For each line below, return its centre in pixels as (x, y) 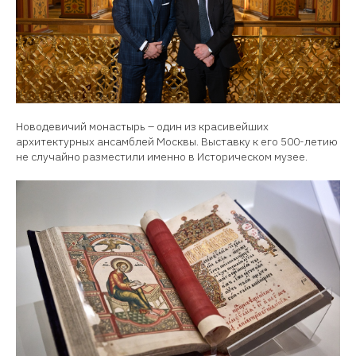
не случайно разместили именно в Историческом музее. (162, 157)
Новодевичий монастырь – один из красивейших (142, 127)
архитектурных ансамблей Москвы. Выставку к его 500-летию (177, 142)
